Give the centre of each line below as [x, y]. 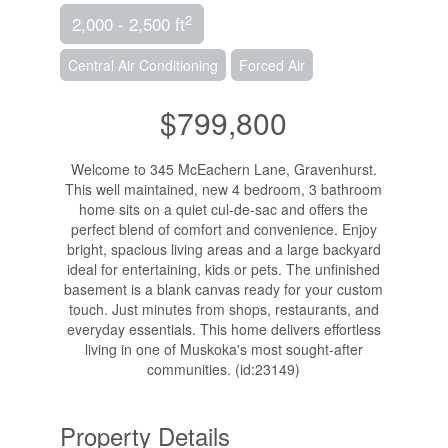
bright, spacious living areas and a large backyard [223, 249]
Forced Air [271, 65]
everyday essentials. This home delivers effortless [223, 329]
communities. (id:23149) [224, 369]
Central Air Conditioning [142, 65]
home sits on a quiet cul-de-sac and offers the [224, 209]
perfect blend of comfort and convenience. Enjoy [223, 229]
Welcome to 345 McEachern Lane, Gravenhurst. [223, 169]
